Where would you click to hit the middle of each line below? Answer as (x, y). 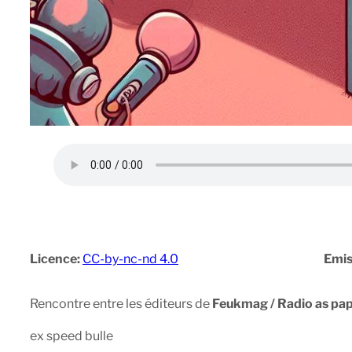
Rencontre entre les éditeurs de (120, 304)
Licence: (56, 259)
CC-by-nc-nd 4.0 (130, 259)
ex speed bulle (71, 336)
